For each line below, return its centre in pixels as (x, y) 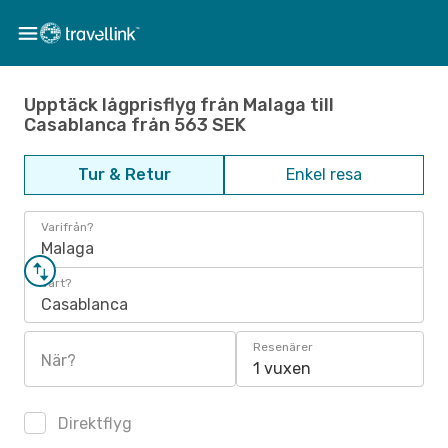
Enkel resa (324, 174)
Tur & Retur (124, 174)
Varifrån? (67, 227)
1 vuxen (282, 368)
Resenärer (283, 347)
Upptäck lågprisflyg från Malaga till (179, 104)
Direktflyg (93, 423)
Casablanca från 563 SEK (135, 124)
